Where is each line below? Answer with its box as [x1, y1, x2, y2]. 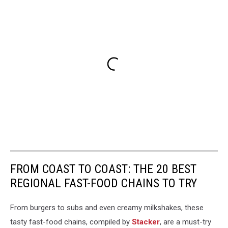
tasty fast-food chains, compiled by [10, 217, 132, 226]
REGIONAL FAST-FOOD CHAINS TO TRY [10, 176, 197, 190]
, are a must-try [160, 217, 211, 226]
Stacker [132, 217, 160, 226]
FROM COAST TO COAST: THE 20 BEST [10, 161, 196, 176]
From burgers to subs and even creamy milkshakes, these [10, 203, 204, 212]
